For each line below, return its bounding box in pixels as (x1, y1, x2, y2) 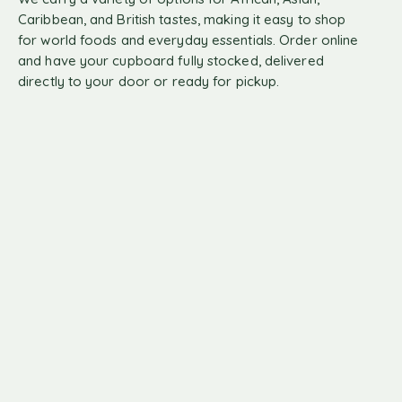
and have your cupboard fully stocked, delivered (18, 51, 324, 69)
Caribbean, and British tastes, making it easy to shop (18, 10, 346, 28)
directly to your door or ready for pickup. (18, 72, 280, 90)
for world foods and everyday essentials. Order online (18, 31, 359, 48)
